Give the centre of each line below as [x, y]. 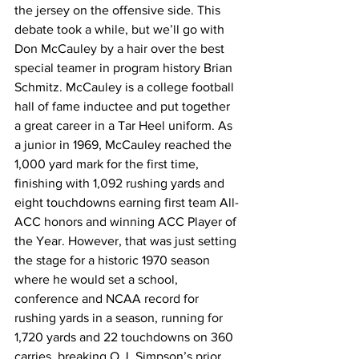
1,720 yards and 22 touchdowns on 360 [125, 337]
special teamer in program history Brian [125, 67]
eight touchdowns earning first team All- [127, 202]
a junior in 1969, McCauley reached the [125, 144]
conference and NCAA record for [108, 298]
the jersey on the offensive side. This [119, 10]
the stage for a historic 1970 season [114, 260]
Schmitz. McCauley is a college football [126, 87]
